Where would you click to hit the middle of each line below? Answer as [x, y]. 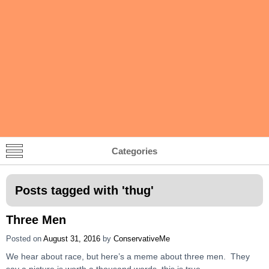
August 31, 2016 [72, 238]
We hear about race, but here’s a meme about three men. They [128, 256]
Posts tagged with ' [70, 190]
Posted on [25, 238]
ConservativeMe [142, 238]
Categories [134, 151]
